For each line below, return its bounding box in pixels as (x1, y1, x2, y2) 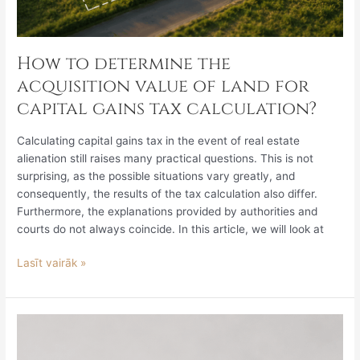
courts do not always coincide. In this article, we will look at (17, 222, 325, 235)
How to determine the (17, 52, 231, 76)
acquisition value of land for (17, 75, 310, 99)
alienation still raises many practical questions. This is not (17, 151, 314, 165)
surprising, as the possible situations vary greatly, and (17, 169, 296, 182)
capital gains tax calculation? (17, 97, 317, 121)
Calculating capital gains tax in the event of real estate (17, 133, 301, 147)
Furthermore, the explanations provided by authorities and (17, 204, 318, 218)
